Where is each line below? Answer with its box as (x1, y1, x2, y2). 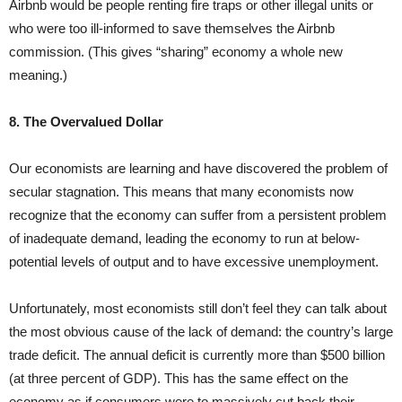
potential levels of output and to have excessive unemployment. (9, 254, 379, 270)
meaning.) (9, 67, 67, 83)
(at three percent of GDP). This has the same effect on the (9, 371, 348, 387)
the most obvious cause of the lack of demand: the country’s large (9, 324, 393, 340)
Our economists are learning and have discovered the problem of (9, 161, 388, 177)
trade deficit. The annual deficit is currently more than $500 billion (9, 347, 385, 363)
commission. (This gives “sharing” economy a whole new (9, 44, 343, 60)
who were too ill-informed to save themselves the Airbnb (9, 21, 335, 37)
